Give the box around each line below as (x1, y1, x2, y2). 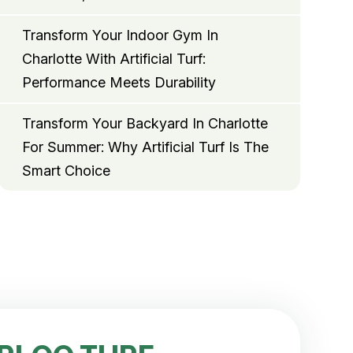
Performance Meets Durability (21, 74, 216, 91)
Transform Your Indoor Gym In (21, 27, 218, 44)
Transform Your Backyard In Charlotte (21, 115, 268, 132)
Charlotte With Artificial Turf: (21, 50, 206, 68)
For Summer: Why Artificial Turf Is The (21, 139, 269, 156)
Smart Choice (21, 162, 110, 180)
